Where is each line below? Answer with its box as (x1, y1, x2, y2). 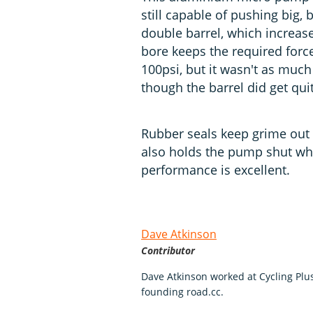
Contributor (141, 243, 195, 257)
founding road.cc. (141, 284, 224, 298)
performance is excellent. (141, 161, 290, 178)
